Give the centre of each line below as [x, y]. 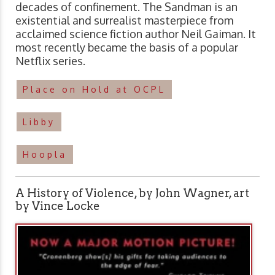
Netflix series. [50, 61]
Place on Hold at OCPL [94, 90]
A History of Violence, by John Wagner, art [132, 193]
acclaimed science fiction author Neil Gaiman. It [136, 34]
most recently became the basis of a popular [127, 48]
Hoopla [45, 155]
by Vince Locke [58, 206]
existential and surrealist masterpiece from [124, 21]
